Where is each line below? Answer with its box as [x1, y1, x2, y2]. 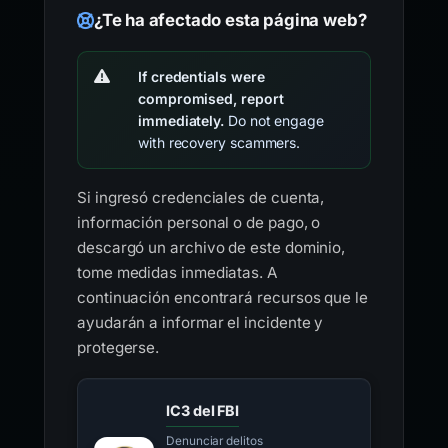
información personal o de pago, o [77, 213, 321, 232]
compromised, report [138, 90, 284, 107]
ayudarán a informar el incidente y [77, 313, 324, 332]
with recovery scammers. [138, 134, 301, 151]
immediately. [138, 112, 225, 129]
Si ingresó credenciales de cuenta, [77, 188, 325, 207]
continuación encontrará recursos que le [77, 288, 368, 307]
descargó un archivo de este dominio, [77, 238, 346, 257]
